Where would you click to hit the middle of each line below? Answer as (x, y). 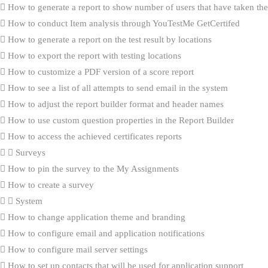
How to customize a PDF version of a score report (100, 71)
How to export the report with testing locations (93, 55)
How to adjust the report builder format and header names (115, 104)
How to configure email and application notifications (105, 233)
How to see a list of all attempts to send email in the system (117, 88)
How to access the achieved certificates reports (94, 136)
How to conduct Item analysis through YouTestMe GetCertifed (123, 23)
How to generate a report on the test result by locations (109, 39)
